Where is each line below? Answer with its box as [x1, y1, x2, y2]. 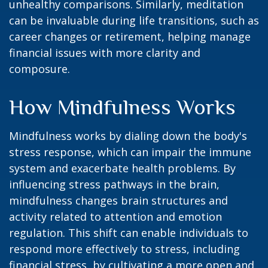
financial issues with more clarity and [9, 45, 200, 60]
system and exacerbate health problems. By [9, 161, 236, 175]
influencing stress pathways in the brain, [9, 177, 220, 191]
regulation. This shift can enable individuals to [9, 226, 248, 240]
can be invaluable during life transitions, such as [9, 13, 259, 28]
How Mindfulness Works [9, 95, 236, 119]
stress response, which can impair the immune [9, 145, 251, 159]
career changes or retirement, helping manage [9, 29, 251, 44]
